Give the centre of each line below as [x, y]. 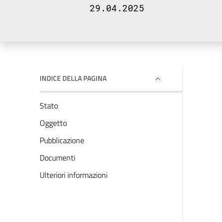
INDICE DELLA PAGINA [73, 78]
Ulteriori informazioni [74, 175]
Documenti [57, 158]
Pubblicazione [62, 140]
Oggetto [53, 123]
